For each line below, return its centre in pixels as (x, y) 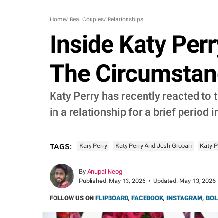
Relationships (125, 19)
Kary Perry (93, 146)
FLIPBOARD (112, 198)
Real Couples (87, 19)
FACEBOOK (147, 198)
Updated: (166, 181)
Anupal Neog (105, 172)
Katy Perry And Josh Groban (154, 146)
